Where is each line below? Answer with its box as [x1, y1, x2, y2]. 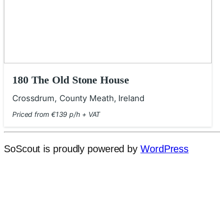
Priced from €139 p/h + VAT [12, 110, 101, 118]
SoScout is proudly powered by [4, 143, 140, 155]
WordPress [140, 143, 189, 155]
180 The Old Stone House [12, 74, 129, 86]
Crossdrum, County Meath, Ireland [12, 93, 144, 104]
